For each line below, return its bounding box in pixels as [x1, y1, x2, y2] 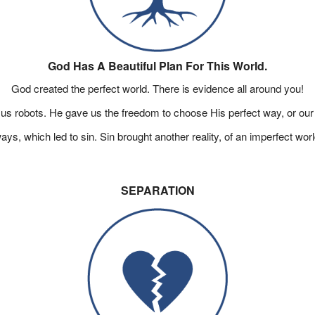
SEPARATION [120, 182, 195, 198]
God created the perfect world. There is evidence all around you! [11, 81, 304, 96]
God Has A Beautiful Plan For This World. [48, 58, 267, 74]
